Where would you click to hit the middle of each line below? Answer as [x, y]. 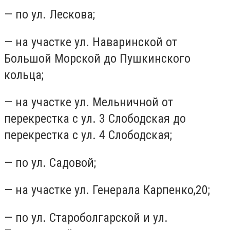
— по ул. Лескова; [50, 14]
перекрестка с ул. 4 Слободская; [88, 135]
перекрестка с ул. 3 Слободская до [95, 119]
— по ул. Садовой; [50, 162]
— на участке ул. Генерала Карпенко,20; [107, 190]
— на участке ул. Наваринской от [91, 42]
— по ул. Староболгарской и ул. [86, 217]
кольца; [24, 75]
